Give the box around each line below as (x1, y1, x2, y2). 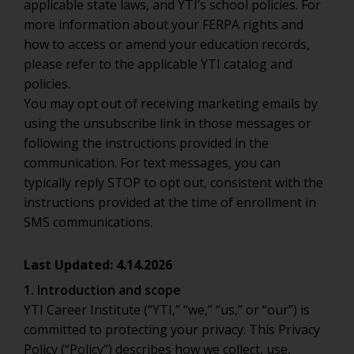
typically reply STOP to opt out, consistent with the (24, 174, 323, 191)
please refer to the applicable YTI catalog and (24, 55, 292, 73)
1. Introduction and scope (24, 281, 181, 299)
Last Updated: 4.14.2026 (24, 256, 172, 273)
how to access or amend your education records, (24, 36, 310, 53)
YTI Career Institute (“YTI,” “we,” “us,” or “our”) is (24, 301, 310, 318)
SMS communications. (24, 213, 153, 231)
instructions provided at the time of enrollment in (24, 194, 316, 211)
